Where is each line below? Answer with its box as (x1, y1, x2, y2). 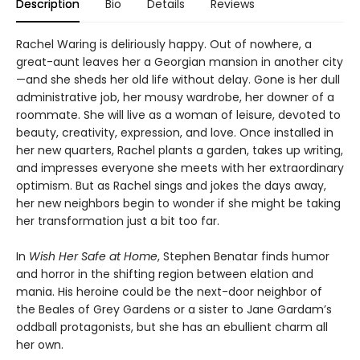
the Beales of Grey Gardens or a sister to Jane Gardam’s (16, 301, 332, 317)
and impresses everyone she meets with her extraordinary (16, 159, 344, 176)
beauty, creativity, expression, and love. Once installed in (16, 124, 333, 141)
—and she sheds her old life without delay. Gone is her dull (16, 71, 340, 88)
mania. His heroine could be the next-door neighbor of (16, 283, 322, 300)
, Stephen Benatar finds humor (157, 247, 329, 264)
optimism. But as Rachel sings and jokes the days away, (16, 177, 326, 194)
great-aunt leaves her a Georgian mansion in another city (16, 53, 343, 70)
